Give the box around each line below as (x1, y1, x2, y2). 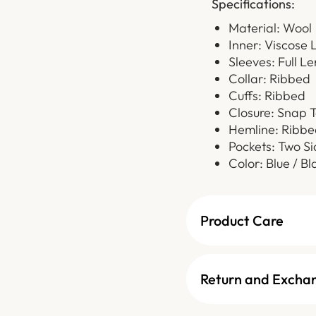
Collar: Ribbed (228, 71, 310, 87)
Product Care (200, 212, 284, 230)
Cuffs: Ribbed (228, 87, 305, 104)
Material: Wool (228, 20, 312, 37)
